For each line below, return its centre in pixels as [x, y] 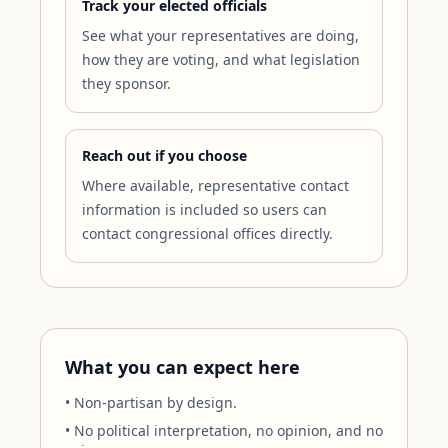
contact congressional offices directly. [207, 233]
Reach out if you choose [164, 155]
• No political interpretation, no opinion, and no [224, 430]
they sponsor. [126, 83]
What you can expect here [182, 367]
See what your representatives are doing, [220, 35]
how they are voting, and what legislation [221, 59]
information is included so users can [204, 209]
